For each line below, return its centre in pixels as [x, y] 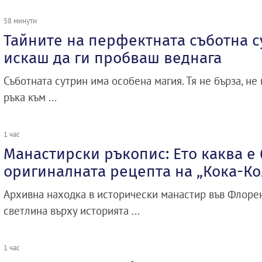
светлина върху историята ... [72, 211]
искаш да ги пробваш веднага [113, 58]
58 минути [20, 21]
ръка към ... [30, 97]
